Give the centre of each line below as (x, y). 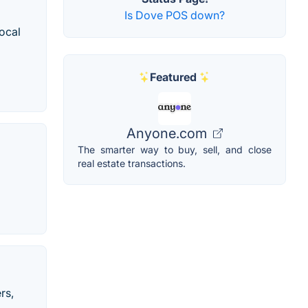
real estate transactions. (132, 164)
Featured (173, 77)
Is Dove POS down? (175, 15)
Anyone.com (168, 134)
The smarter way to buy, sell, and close (175, 150)
